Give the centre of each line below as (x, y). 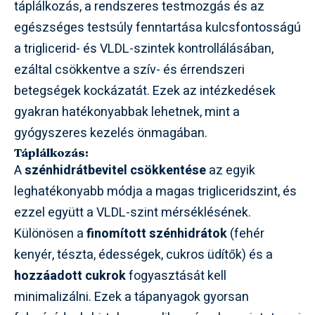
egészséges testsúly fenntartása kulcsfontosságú (157, 27)
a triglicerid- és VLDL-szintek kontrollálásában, (144, 49)
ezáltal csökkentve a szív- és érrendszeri (129, 70)
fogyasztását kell (176, 276)
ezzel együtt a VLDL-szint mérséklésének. (133, 212)
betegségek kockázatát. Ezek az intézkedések (145, 91)
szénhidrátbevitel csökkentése (115, 170)
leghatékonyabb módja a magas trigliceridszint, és (155, 191)
